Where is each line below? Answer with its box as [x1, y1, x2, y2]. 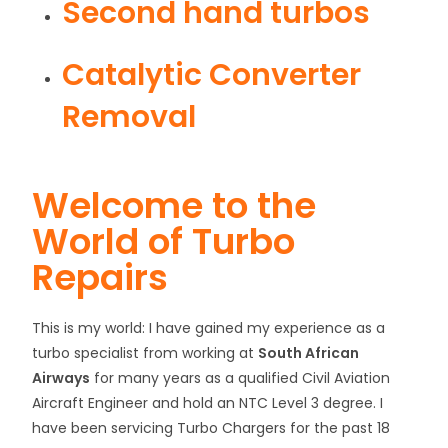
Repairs [32, 252, 169, 303]
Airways [32, 368, 91, 388]
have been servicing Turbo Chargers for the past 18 [32, 418, 391, 438]
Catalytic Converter [62, 54, 362, 96]
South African [258, 343, 360, 363]
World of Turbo [32, 216, 296, 267]
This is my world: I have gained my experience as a [32, 318, 386, 338]
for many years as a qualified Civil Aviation [90, 368, 391, 388]
